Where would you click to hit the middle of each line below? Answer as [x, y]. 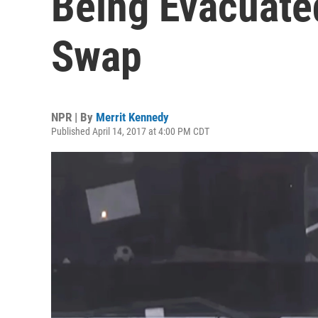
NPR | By [73, 117]
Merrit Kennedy [132, 117]
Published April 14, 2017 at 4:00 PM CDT [130, 131]
